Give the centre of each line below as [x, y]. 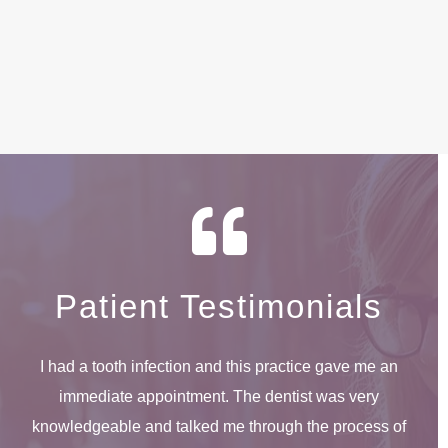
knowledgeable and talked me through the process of [219, 427]
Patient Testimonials [219, 307]
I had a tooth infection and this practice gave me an [219, 367]
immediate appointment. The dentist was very [219, 397]
